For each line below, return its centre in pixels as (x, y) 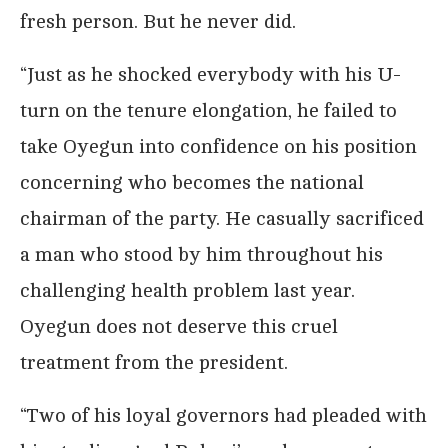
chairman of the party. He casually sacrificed (222, 218)
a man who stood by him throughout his (201, 254)
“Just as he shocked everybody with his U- (210, 74)
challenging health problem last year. (187, 290)
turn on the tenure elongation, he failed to (208, 110)
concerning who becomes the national (192, 182)
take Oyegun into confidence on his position (218, 146)
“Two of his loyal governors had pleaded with (223, 415)
